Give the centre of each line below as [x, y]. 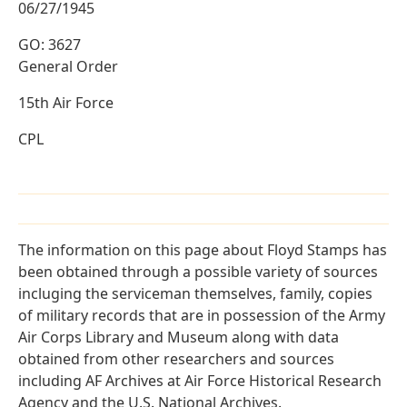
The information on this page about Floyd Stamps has [203, 250]
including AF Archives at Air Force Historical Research [200, 381]
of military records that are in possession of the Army [202, 316]
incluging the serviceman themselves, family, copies [195, 294]
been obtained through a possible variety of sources [198, 272]
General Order [68, 67]
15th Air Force [66, 103]
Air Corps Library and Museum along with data [179, 338]
